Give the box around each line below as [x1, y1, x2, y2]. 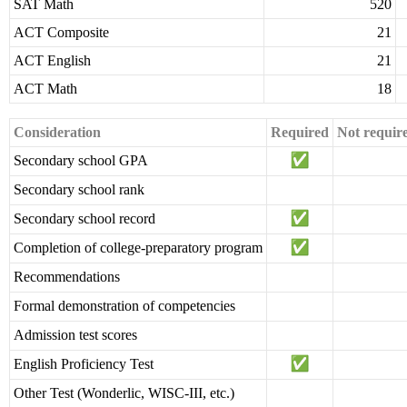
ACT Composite [14, 25, 109, 41]
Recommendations [14, 269, 120, 285]
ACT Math [14, 81, 77, 97]
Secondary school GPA [14, 153, 148, 169]
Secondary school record [14, 211, 155, 227]
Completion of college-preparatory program [14, 240, 263, 256]
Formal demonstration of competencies [14, 298, 235, 314]
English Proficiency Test [14, 356, 154, 372]
